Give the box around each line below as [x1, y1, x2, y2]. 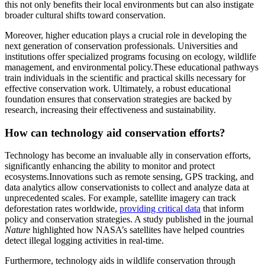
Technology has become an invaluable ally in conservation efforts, [5, 150, 251, 161]
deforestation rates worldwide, [5, 203, 119, 214]
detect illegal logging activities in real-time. [5, 235, 164, 246]
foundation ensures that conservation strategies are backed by [5, 93, 232, 104]
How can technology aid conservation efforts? [5, 126, 225, 139]
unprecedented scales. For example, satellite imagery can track [5, 193, 236, 203]
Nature [5, 225, 30, 235]
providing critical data [119, 203, 201, 214]
